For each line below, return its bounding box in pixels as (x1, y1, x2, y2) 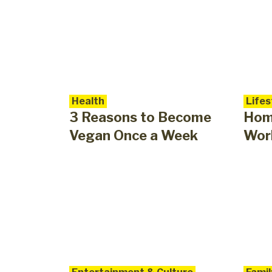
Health (72, 95, 104, 107)
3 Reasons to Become (69, 109, 211, 126)
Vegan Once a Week (69, 127, 198, 144)
